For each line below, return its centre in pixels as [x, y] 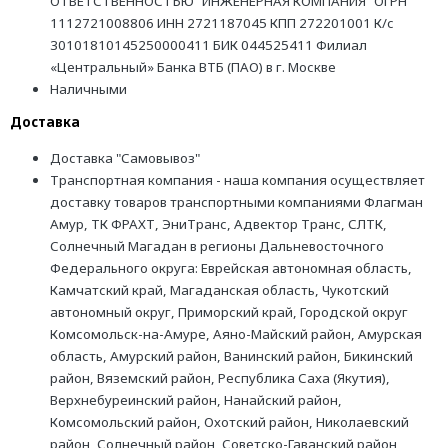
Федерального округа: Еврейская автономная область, [231, 268]
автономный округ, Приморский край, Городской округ [229, 312]
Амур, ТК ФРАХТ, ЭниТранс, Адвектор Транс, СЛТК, [218, 224]
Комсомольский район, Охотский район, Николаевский [229, 422]
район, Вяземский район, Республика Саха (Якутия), [220, 378]
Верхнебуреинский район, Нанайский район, [196, 400]
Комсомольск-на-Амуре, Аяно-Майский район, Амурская [236, 334]
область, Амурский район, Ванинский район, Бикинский [231, 356]
